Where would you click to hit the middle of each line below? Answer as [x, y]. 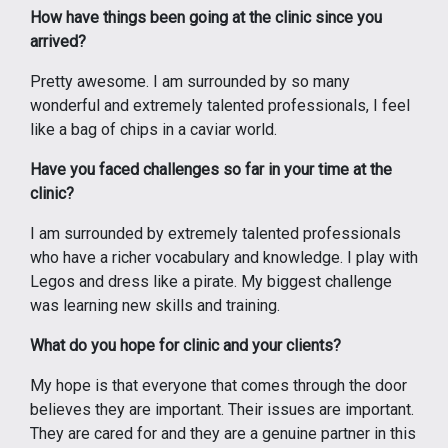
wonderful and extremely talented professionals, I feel [220, 106]
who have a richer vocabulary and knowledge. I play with [224, 258]
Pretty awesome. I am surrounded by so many [190, 82]
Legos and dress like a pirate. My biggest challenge [211, 282]
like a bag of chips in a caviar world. [153, 130]
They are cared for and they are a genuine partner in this [223, 434]
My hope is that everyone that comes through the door [218, 386]
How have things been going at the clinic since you [206, 18]
